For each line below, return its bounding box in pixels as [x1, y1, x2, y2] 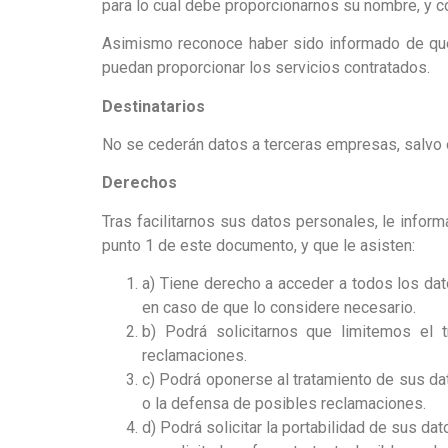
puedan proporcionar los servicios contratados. [102, 58, 430, 78]
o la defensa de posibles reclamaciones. [142, 394, 426, 414]
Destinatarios [102, 96, 205, 116]
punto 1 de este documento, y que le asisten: [102, 235, 415, 255]
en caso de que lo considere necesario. [142, 298, 416, 318]
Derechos [102, 173, 177, 193]
